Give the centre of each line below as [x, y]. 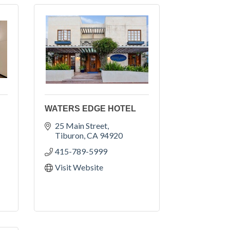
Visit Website [79, 167]
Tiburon [69, 135]
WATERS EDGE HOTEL [90, 108]
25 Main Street [81, 125]
